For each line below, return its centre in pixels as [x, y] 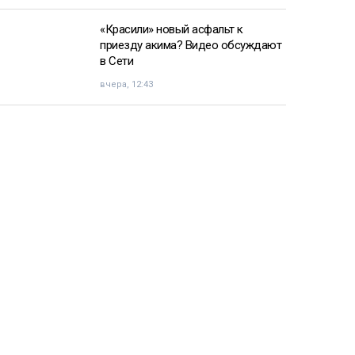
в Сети [116, 61]
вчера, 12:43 [126, 84]
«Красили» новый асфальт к [172, 29]
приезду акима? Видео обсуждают [191, 45]
